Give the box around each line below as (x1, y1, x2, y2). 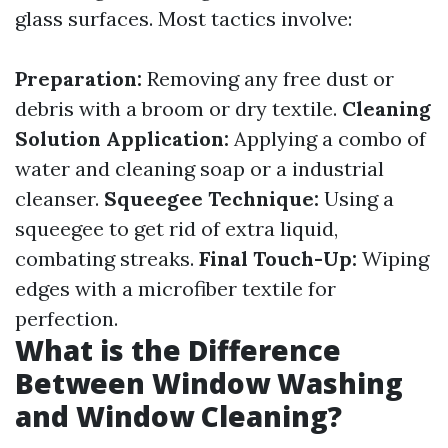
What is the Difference (15, 331, 341, 369)
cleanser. (15, 186, 104, 211)
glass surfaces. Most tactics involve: (15, 6, 352, 31)
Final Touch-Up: (199, 246, 357, 271)
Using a (319, 186, 394, 211)
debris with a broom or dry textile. (15, 96, 342, 121)
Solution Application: (15, 126, 229, 151)
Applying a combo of (229, 126, 426, 151)
